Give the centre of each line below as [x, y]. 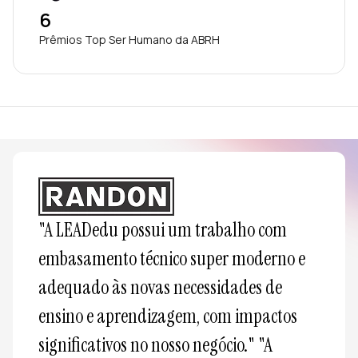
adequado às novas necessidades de [160, 288]
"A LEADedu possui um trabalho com [163, 230]
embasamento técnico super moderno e [172, 259]
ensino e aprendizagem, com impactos [168, 316]
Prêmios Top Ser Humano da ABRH [129, 40]
